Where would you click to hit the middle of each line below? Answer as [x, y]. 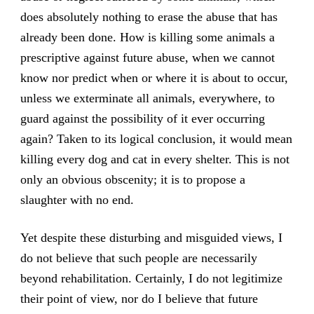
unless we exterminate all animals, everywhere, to [147, 98]
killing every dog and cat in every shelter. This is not [155, 159]
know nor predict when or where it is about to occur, [154, 77]
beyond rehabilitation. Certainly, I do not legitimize [151, 278]
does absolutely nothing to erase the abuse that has [149, 16]
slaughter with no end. [77, 199]
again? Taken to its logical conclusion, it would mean [156, 138]
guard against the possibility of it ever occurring [142, 118]
